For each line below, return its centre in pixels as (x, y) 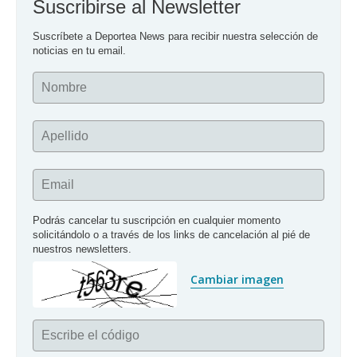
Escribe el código (90, 335)
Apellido (65, 136)
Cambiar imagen (237, 280)
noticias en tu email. (79, 51)
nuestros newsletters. (82, 249)
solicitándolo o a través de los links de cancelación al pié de (171, 235)
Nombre (64, 88)
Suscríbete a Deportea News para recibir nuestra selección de (175, 37)
